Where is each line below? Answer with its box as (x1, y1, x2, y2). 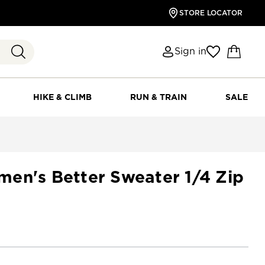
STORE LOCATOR (179, 8, 243, 17)
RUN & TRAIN (130, 92, 188, 102)
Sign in (174, 46, 207, 57)
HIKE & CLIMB (33, 92, 92, 102)
